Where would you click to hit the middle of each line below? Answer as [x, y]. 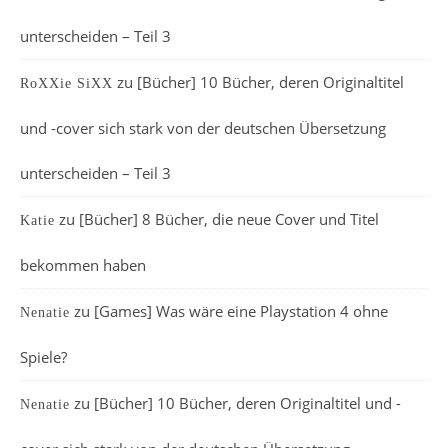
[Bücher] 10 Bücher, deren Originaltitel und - [247, 402]
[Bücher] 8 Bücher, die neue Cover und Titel [229, 218]
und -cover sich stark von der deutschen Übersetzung [203, 127]
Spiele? [43, 356]
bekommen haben [83, 264]
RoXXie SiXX [66, 83]
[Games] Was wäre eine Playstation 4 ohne [241, 310]
